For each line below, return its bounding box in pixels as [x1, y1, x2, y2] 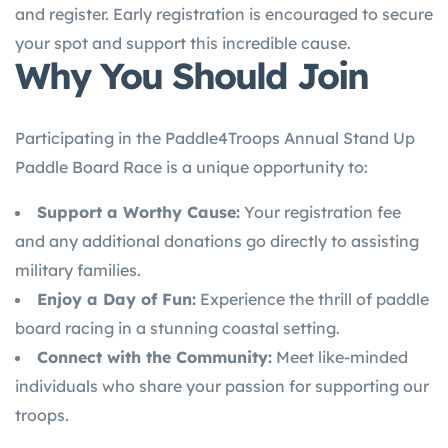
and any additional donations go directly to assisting [15, 231, 419, 251]
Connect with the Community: [37, 347, 272, 367]
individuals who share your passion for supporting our [15, 376, 429, 396]
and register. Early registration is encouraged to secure [15, 4, 433, 24]
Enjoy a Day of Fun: [37, 289, 196, 309]
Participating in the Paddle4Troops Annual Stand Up [15, 128, 415, 148]
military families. [15, 260, 141, 280]
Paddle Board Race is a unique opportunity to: [15, 157, 368, 177]
